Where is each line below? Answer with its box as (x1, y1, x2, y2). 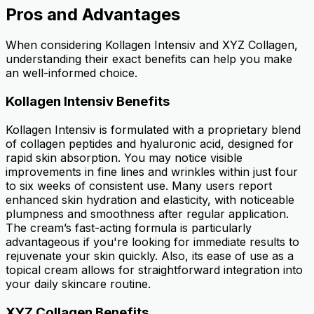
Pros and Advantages (6, 4, 180, 25)
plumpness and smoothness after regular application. (6, 206, 289, 221)
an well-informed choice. (6, 66, 137, 81)
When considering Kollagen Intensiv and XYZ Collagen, (6, 38, 298, 53)
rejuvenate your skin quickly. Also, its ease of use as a (6, 248, 294, 263)
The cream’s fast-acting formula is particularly (6, 220, 252, 235)
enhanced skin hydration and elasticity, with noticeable (6, 192, 294, 207)
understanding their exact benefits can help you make (6, 52, 292, 67)
